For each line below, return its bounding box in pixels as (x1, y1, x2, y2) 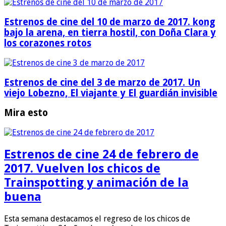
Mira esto (4, 107, 48, 119)
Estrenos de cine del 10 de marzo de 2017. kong (4, 17, 215, 28)
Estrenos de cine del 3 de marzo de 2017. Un (4, 77, 200, 88)
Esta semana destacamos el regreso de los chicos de (4, 213, 190, 223)
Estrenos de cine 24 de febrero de (4, 147, 199, 161)
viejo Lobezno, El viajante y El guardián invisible (4, 87, 217, 98)
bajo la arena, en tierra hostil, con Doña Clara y (4, 27, 216, 38)
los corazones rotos (4, 38, 91, 49)
